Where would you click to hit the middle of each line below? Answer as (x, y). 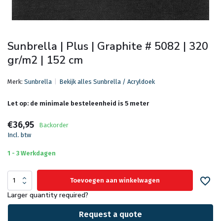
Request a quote (110, 214)
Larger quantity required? (48, 195)
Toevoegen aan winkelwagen (115, 180)
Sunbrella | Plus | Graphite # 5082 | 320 (108, 46)
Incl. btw (19, 135)
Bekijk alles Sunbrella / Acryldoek (107, 82)
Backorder (54, 125)
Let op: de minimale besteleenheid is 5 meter (78, 103)
